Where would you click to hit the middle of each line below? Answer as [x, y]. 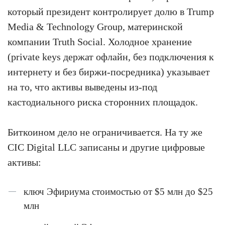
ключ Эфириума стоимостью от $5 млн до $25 [118, 192]
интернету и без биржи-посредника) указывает [109, 72]
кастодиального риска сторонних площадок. [103, 102]
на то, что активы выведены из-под [82, 87]
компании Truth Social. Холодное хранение [100, 42]
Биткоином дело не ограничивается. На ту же [105, 132]
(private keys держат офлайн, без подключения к [111, 57]
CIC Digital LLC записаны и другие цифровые [106, 147]
